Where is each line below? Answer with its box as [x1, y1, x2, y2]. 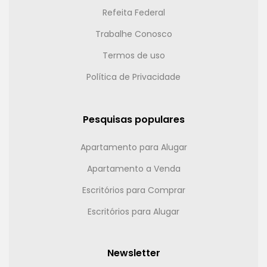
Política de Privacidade [86, 70, 181, 83]
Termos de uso [102, 49, 165, 61]
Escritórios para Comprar [82, 184, 185, 196]
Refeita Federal [102, 6, 165, 18]
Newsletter [107, 246, 160, 260]
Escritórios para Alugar [88, 205, 179, 218]
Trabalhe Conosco [95, 27, 172, 40]
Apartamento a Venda [86, 162, 181, 175]
